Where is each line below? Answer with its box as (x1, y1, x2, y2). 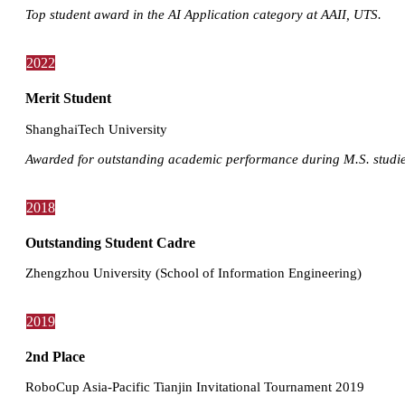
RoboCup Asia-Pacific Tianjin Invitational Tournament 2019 (25, 379, 364, 395)
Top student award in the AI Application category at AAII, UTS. (25, 6, 381, 23)
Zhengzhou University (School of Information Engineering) (25, 264, 362, 280)
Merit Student (25, 90, 111, 107)
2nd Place (25, 348, 85, 364)
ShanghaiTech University (25, 120, 167, 137)
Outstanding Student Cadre (25, 234, 195, 250)
